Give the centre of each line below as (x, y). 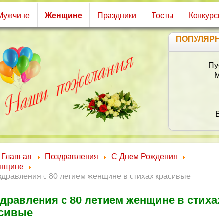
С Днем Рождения (144, 157)
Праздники (117, 15)
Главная (17, 157)
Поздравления (72, 157)
